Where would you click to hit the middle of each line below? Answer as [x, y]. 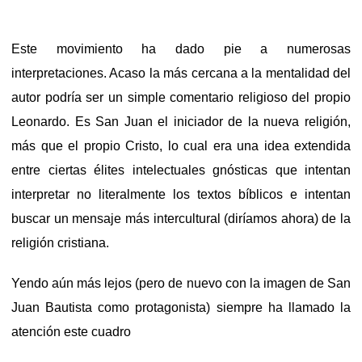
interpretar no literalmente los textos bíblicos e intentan [181, 195]
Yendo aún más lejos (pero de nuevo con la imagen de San [181, 284]
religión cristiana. [60, 243]
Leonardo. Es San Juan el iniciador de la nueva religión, [181, 122]
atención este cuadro [71, 332]
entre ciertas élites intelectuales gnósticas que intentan [181, 170]
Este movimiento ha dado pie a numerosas [181, 49]
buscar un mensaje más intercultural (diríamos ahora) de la [181, 219]
